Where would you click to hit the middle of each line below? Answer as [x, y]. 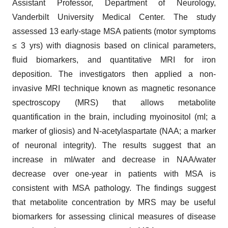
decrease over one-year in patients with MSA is [114, 174]
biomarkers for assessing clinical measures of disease [114, 217]
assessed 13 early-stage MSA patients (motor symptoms [114, 31]
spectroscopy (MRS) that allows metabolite [114, 103]
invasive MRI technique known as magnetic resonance [114, 88]
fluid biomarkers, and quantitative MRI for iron [114, 60]
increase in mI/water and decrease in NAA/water [114, 160]
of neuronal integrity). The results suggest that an [114, 145]
